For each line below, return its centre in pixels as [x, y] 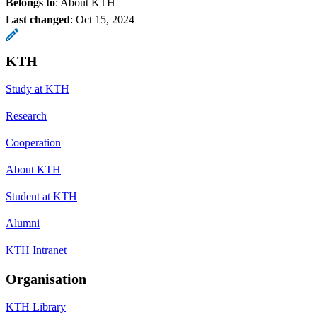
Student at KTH [41, 196]
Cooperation [33, 142]
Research [26, 115]
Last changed [38, 19]
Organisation [46, 278]
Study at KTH [38, 88]
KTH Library [36, 306]
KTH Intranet [36, 250]
